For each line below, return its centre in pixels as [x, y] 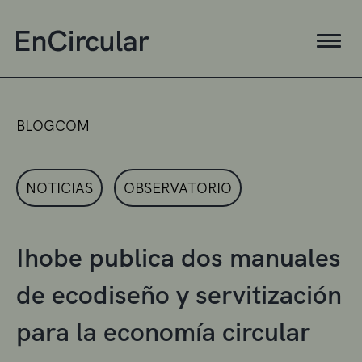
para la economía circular [163, 332]
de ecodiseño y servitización [179, 295]
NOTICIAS [59, 187]
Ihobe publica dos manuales [179, 257]
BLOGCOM [53, 125]
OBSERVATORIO [178, 187]
